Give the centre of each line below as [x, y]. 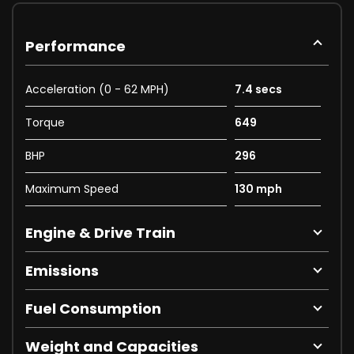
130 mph [258, 189]
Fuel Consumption [93, 309]
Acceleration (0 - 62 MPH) [97, 90]
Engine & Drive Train [100, 233]
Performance [75, 47]
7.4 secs [258, 90]
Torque [45, 123]
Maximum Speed [72, 189]
